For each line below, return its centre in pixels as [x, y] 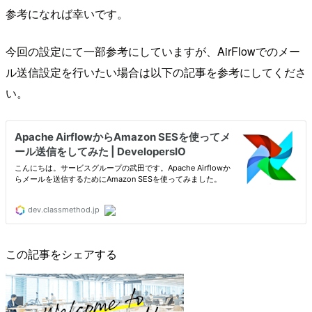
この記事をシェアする [61, 254]
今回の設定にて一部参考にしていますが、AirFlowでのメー [153, 52]
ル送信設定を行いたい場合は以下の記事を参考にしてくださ [156, 72]
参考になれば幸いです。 [67, 14]
